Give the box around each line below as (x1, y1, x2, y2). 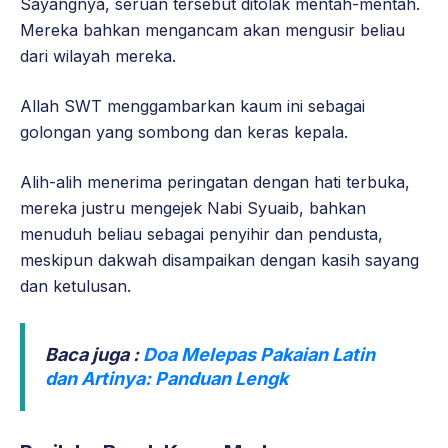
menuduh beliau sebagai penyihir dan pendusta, (20, 223, 383, 244)
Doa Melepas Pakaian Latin (143, 343, 375, 365)
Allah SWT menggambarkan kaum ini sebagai (20, 95, 365, 116)
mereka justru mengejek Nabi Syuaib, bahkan (20, 197, 366, 218)
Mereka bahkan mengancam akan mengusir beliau (20, 19, 405, 40)
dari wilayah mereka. (20, 45, 176, 66)
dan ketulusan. (20, 275, 131, 296)
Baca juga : (45, 343, 143, 365)
